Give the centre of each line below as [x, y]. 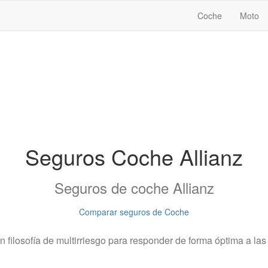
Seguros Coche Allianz [134, 156]
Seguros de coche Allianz [134, 188]
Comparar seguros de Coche [134, 212]
